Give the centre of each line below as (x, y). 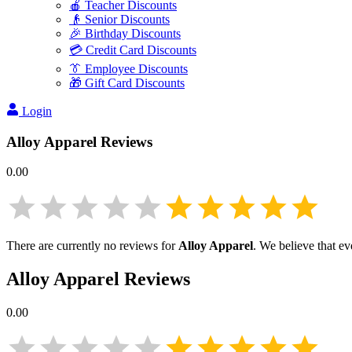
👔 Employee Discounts (128, 69)
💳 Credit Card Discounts (133, 50)
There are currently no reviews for (92, 246)
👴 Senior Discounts (119, 19)
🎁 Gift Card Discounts (127, 83)
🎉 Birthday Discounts (125, 33)
